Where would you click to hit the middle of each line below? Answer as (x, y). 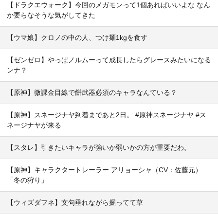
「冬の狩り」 (27, 180)
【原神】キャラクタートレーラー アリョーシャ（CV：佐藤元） (104, 170)
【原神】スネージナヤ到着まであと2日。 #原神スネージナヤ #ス (107, 115)
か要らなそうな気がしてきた (51, 15)
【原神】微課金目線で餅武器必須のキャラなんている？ (92, 93)
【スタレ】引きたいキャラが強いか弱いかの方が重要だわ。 (99, 148)
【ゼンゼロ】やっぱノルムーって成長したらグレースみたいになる (109, 60)
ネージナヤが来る (34, 125)
